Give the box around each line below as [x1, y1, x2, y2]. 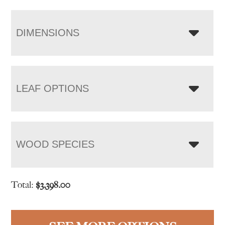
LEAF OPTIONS [16, 82, 89, 94]
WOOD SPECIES [16, 138, 95, 150]
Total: [11, 179, 36, 190]
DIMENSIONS [16, 27, 80, 38]
